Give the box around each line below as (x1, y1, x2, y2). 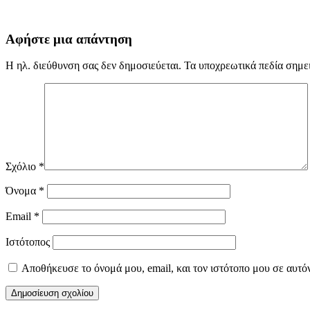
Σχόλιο (6, 161, 39, 173)
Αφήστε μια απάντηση (6, 31, 132, 46)
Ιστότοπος (6, 236, 50, 248)
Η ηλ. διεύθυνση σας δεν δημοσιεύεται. (6, 60, 181, 72)
